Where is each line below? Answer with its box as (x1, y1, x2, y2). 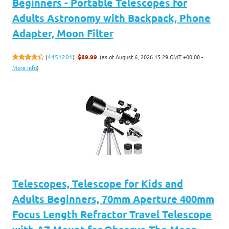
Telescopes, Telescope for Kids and (12, 176, 183, 190)
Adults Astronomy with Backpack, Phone (12, 11, 211, 25)
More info (12, 63, 37, 72)
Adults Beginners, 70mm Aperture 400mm (12, 192, 214, 205)
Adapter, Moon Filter (12, 26, 113, 40)
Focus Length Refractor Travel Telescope (12, 207, 212, 221)
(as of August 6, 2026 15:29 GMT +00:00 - (100, 52, 203, 61)
